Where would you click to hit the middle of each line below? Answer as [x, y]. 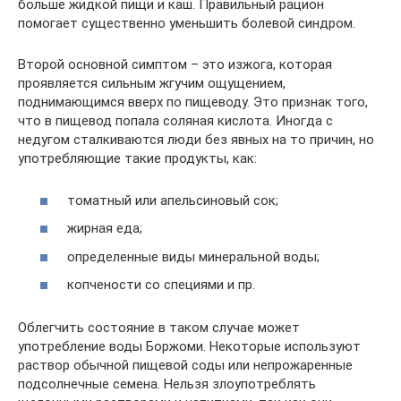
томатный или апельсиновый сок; [173, 200]
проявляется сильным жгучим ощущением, [152, 84]
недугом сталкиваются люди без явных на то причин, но [196, 140]
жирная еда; [105, 229]
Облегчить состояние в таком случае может [159, 328]
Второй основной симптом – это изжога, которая [175, 65]
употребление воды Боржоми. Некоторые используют [189, 347]
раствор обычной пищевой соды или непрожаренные [185, 366]
